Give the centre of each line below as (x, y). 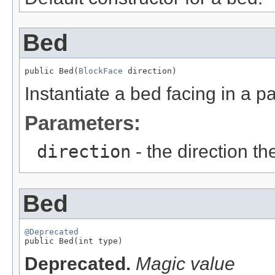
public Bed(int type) (74, 241)
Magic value (185, 263)
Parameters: (83, 123)
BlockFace (101, 71)
